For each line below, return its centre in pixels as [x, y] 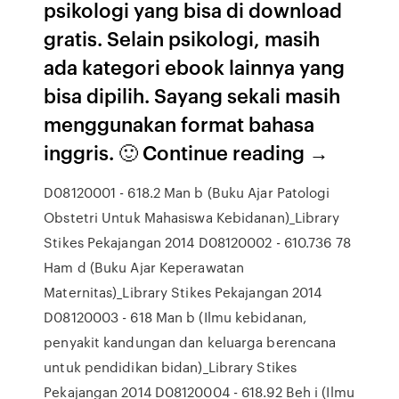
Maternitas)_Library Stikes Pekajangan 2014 [183, 292]
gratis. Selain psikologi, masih [182, 38]
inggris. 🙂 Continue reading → [187, 152]
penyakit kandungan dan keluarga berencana [190, 342]
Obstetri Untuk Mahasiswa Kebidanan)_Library [192, 217]
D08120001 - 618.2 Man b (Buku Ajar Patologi [187, 192]
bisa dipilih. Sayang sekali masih [192, 95]
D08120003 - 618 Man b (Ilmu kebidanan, [175, 317]
